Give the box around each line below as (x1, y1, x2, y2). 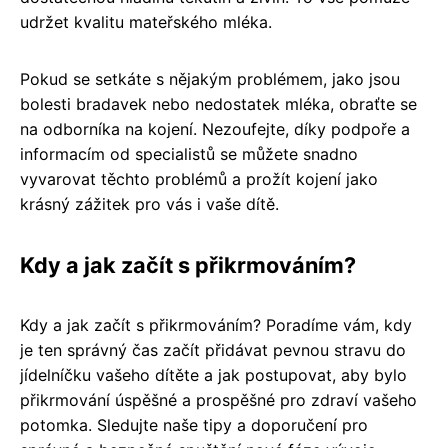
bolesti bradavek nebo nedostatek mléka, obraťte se (20, 93, 417, 114)
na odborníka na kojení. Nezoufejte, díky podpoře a (20, 118, 410, 139)
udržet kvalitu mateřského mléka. (20, 11, 272, 32)
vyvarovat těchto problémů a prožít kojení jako (20, 168, 378, 189)
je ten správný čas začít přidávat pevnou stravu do (20, 339, 406, 360)
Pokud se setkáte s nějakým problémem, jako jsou (20, 68, 400, 89)
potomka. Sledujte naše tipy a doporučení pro (20, 414, 368, 435)
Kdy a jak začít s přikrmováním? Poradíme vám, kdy (20, 314, 412, 335)
